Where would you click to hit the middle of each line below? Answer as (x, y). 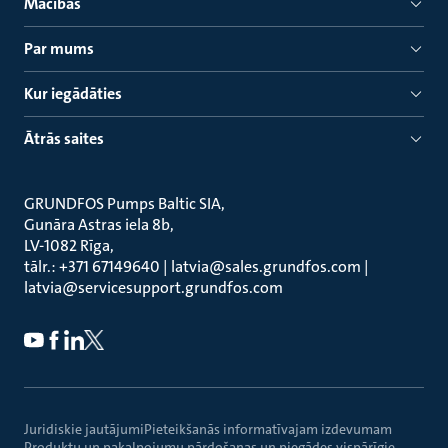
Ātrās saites (64, 138)
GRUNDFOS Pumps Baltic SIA (122, 203)
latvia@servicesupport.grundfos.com (153, 287)
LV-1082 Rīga (67, 245)
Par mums (59, 48)
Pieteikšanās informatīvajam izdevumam (268, 429)
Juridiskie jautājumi (84, 429)
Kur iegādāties (73, 93)
